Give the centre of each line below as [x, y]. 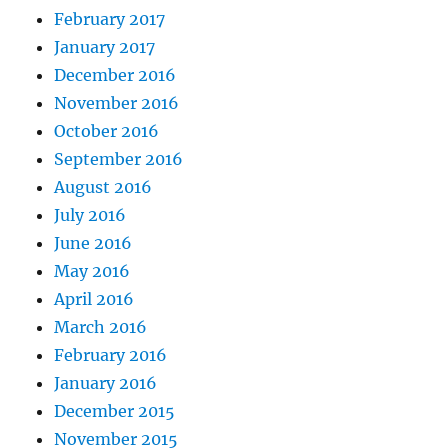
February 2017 [110, 18]
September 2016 [119, 158]
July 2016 [90, 214]
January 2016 [106, 382]
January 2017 [105, 46]
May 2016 [92, 270]
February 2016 [111, 354]
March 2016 [101, 326]
